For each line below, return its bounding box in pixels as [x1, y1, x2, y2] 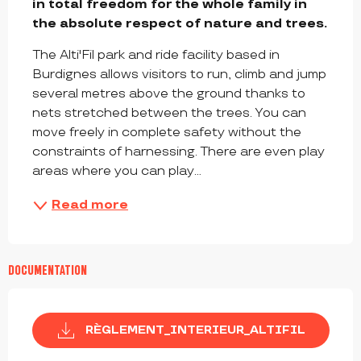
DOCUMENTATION [8, 263, 87, 278]
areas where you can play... [32, 164, 201, 180]
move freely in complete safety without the [32, 125, 301, 141]
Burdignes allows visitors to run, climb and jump [32, 67, 326, 83]
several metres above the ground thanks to [32, 86, 305, 102]
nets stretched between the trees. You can [32, 106, 306, 122]
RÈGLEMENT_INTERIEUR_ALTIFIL [85, 323, 305, 338]
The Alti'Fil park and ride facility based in [32, 48, 280, 64]
